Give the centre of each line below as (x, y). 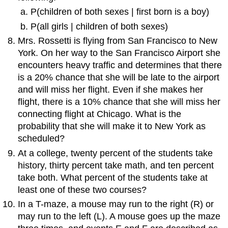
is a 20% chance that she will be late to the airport (119, 78)
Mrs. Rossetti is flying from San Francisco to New (118, 41)
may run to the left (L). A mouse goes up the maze (119, 216)
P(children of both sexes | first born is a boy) (120, 12)
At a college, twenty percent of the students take (116, 153)
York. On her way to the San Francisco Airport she (119, 53)
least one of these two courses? (82, 190)
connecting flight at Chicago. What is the (100, 114)
